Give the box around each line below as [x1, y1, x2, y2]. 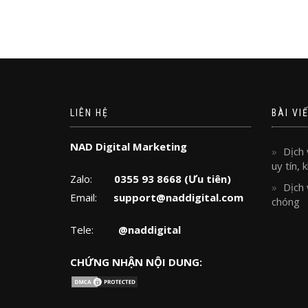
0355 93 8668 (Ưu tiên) [114, 172, 231, 186]
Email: [70, 190, 113, 204]
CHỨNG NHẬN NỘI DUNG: [70, 255, 202, 269]
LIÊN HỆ [70, 107, 109, 118]
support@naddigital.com [113, 190, 243, 204]
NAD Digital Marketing [70, 140, 187, 153]
